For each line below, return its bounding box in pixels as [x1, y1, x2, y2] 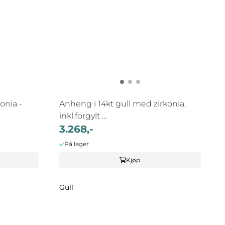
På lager [64, 140, 89, 148]
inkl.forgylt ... [59, 110, 106, 121]
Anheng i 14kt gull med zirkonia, [59, 98, 186, 108]
